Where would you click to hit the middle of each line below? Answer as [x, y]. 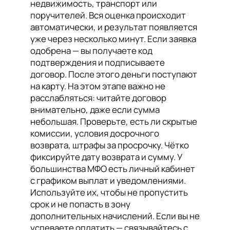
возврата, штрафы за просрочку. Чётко [110, 145]
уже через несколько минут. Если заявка [113, 39]
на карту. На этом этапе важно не [98, 86]
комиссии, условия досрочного [95, 133]
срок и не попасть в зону [80, 204]
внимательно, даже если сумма [95, 110]
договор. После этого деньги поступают [114, 74]
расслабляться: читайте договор [98, 98]
